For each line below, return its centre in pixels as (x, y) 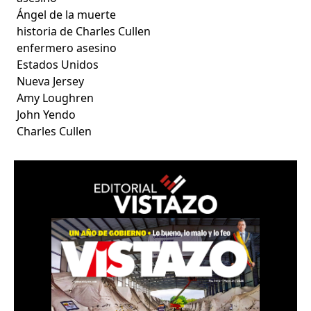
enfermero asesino (67, 48)
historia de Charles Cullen (84, 31)
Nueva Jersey (51, 81)
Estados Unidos (58, 64)
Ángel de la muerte (67, 14)
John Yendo (47, 114)
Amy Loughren (56, 98)
